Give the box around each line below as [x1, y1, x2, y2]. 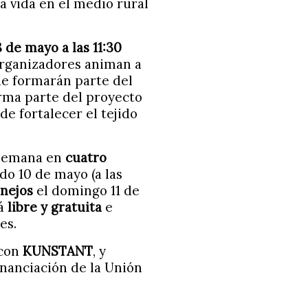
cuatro [65, 149, 107, 166]
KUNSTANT [23, 243, 93, 259]
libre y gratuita [8, 199, 102, 215]
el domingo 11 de [33, 182, 140, 199]
